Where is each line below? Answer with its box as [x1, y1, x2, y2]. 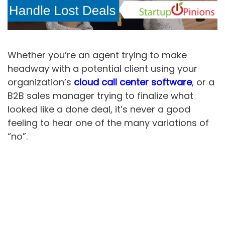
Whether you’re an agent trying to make [8, 48, 187, 61]
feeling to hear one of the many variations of [8, 116, 209, 129]
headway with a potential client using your [8, 62, 197, 75]
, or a [192, 75, 214, 88]
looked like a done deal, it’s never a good [8, 102, 190, 116]
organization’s [8, 75, 74, 88]
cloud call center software [74, 75, 192, 88]
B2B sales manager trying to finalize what [8, 89, 193, 102]
